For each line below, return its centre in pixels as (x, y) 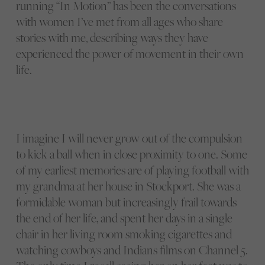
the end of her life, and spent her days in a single (124, 218)
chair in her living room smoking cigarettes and (124, 234)
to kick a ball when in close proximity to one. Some (131, 154)
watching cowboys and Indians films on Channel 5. (132, 250)
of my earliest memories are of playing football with (132, 170)
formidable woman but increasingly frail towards (126, 202)
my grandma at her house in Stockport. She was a (128, 186)
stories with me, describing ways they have (112, 38)
